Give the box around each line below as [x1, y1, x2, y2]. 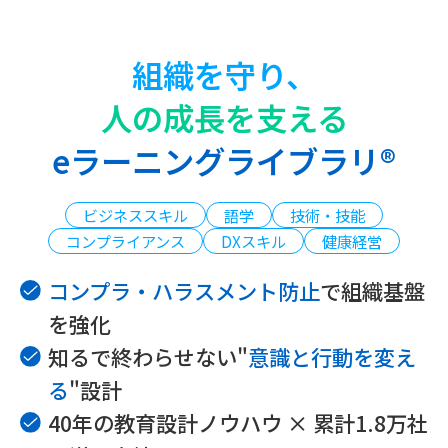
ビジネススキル [83, 203, 188, 226]
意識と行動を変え [247, 340, 416, 372]
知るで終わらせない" [47, 340, 248, 372]
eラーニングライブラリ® [52, 137, 396, 183]
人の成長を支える [100, 94, 348, 140]
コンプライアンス [66, 229, 185, 252]
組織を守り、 [131, 51, 317, 97]
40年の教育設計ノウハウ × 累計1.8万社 [47, 406, 428, 438]
